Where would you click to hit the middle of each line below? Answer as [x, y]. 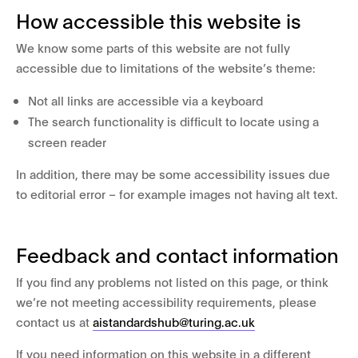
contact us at [54, 321]
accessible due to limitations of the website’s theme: [166, 67]
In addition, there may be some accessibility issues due [173, 173]
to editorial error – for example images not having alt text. [177, 193]
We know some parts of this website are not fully [153, 47]
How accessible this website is [159, 20]
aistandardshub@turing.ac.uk [174, 321]
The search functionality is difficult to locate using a [173, 121]
